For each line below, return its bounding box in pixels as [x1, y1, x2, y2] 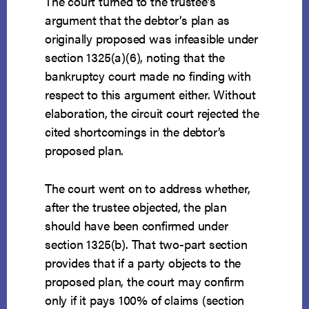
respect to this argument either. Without [45, 86, 257, 103]
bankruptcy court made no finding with [45, 67, 251, 85]
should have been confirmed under [45, 217, 228, 235]
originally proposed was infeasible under [45, 30, 259, 48]
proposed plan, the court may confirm [45, 272, 244, 290]
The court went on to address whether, [45, 179, 250, 197]
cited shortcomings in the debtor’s [45, 123, 226, 141]
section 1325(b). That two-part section [45, 235, 248, 253]
